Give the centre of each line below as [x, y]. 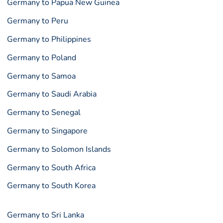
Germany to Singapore [48, 131]
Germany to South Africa [52, 167]
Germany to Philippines [49, 39]
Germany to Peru [38, 21]
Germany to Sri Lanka [46, 215]
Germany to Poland [42, 57]
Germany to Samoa [42, 76]
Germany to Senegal [44, 113]
